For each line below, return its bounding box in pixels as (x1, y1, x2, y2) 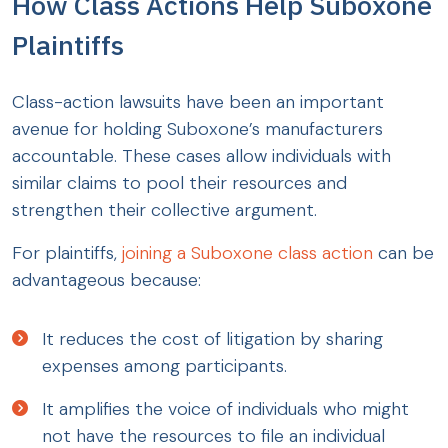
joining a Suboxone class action (122, 241, 373, 266)
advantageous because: (12, 268, 201, 293)
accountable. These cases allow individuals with (12, 144, 391, 169)
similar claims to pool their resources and (12, 171, 347, 196)
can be (373, 241, 434, 266)
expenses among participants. (42, 354, 287, 379)
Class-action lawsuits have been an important (12, 90, 384, 115)
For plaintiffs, (12, 241, 122, 266)
